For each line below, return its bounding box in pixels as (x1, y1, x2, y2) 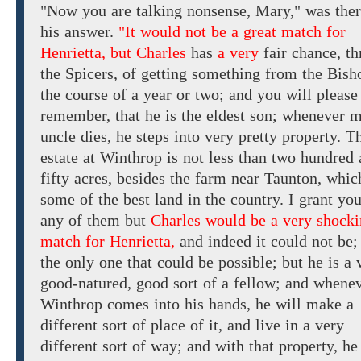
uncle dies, (40, 127, 116, 146)
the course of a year (40, 85, 172, 104)
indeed (208, 232, 251, 251)
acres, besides (69, 169, 170, 188)
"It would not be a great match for (118, 23, 346, 41)
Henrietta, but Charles (40, 44, 186, 62)
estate (40, 148, 78, 167)
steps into (131, 127, 205, 146)
